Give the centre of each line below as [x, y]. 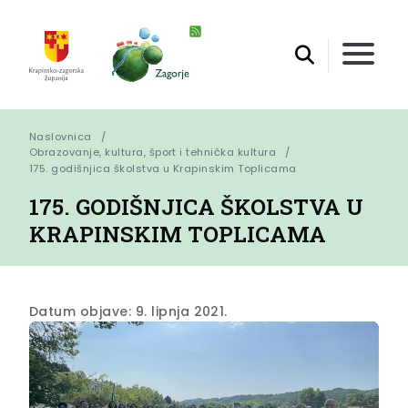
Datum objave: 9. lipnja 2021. [128, 311]
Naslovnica [61, 137]
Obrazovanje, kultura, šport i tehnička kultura [153, 153]
